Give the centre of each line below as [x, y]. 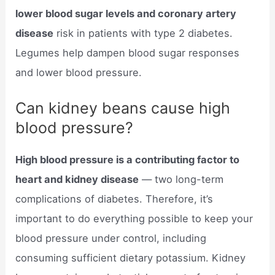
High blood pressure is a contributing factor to [128, 160]
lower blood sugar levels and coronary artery [126, 14]
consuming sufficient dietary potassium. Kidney [131, 258]
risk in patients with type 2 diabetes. [143, 33]
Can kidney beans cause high [123, 108]
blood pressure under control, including [111, 238]
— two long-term [181, 180]
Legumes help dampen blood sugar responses [128, 53]
